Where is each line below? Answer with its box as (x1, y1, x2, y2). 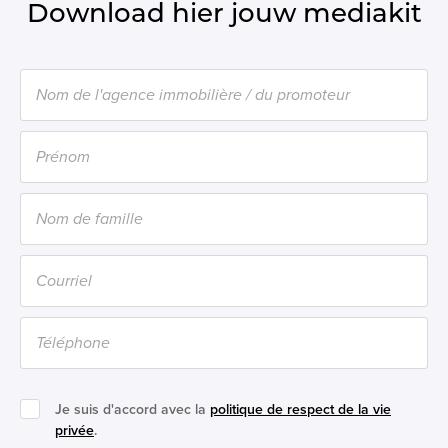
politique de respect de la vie (210, 401, 391, 418)
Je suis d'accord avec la (55, 401, 210, 418)
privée (55, 422, 94, 439)
